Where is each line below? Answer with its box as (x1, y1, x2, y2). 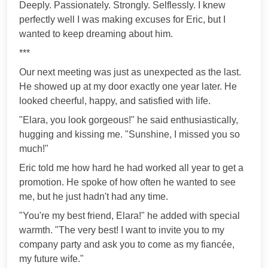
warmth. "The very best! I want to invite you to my (19, 224, 224, 235)
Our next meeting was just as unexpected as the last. (19, 66, 241, 77)
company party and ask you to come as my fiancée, (19, 239, 234, 249)
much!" (19, 143, 48, 154)
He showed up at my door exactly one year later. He (19, 81, 237, 92)
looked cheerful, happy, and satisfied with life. (19, 95, 211, 106)
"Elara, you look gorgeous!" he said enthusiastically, (19, 114, 238, 125)
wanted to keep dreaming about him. (19, 28, 173, 39)
